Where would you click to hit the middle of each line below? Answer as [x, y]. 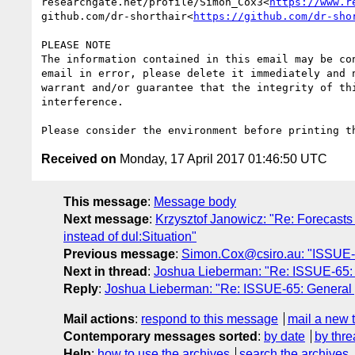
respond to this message [210, 319]
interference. [82, 101]
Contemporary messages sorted [160, 336]
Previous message [119, 254]
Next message [106, 219]
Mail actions [99, 319]
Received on [79, 158]
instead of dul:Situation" [130, 236]
